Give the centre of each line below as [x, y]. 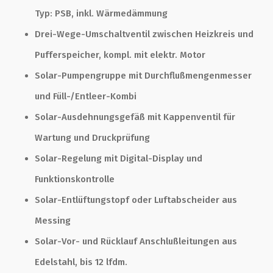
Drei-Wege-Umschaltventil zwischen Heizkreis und [144, 34]
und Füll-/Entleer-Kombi [86, 96]
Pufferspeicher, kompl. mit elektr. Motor [120, 55]
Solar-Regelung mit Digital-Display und [119, 158]
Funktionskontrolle [75, 179]
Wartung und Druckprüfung [92, 137]
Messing [53, 220]
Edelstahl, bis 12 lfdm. [81, 262]
